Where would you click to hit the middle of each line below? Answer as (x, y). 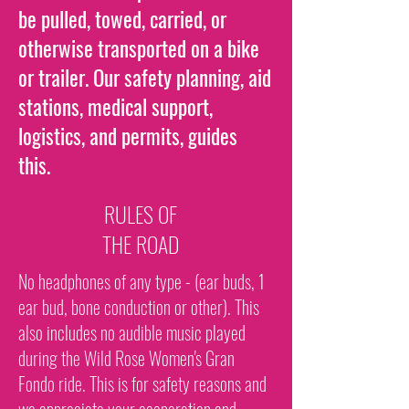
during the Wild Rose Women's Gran (126, 358)
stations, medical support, (115, 107)
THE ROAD (140, 244)
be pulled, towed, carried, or (122, 19)
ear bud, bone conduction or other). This (139, 307)
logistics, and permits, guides (128, 136)
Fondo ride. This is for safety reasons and (142, 383)
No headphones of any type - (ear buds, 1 (142, 281)
